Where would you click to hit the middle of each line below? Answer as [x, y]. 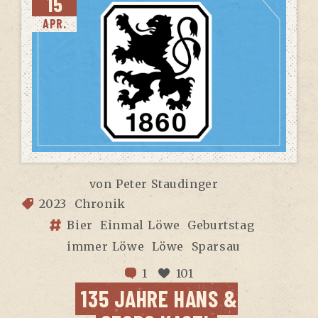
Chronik [100, 203]
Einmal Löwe [140, 225]
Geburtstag [221, 225]
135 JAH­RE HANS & [159, 298]
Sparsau [216, 246]
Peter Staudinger [167, 183]
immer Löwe [106, 246]
